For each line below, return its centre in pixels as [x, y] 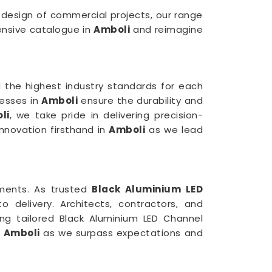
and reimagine [166, 29]
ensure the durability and [141, 100]
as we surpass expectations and [121, 233]
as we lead [174, 130]
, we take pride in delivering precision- [106, 115]
